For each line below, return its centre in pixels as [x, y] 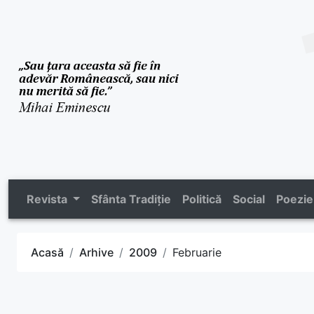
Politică [202, 199]
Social [248, 199]
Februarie [197, 252]
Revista [48, 199]
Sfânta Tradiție [131, 199]
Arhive [96, 252]
